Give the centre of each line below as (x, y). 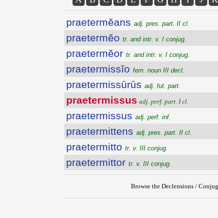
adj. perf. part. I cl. (164, 101)
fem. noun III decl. (159, 70)
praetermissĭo (100, 69)
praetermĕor (96, 53)
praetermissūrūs (105, 84)
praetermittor (97, 162)
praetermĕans (100, 22)
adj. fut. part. (163, 86)
